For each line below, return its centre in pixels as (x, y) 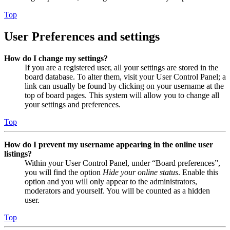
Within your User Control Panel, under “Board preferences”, (122, 163)
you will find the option (64, 172)
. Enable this (198, 172)
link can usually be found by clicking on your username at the (124, 86)
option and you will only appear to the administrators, (111, 181)
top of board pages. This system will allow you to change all (122, 95)
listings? (18, 154)
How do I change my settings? (56, 58)
